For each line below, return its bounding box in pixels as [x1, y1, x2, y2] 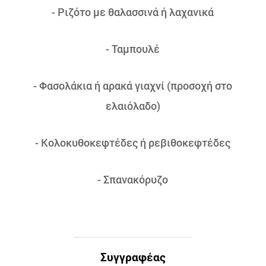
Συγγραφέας [100, 249, 166, 264]
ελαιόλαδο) [105, 99, 160, 113]
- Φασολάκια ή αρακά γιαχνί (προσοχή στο [33, 78, 233, 93]
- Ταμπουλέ [106, 42, 160, 56]
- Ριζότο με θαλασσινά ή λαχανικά [52, 5, 214, 19]
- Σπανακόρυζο [97, 172, 169, 186]
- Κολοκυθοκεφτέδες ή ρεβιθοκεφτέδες [35, 135, 231, 150]
